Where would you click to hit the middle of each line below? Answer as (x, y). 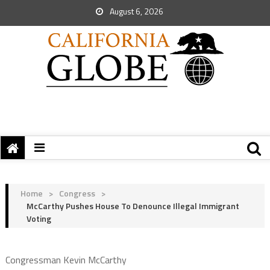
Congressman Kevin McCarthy (66, 260)
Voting (39, 218)
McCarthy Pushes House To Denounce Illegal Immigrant (133, 206)
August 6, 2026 (136, 11)
